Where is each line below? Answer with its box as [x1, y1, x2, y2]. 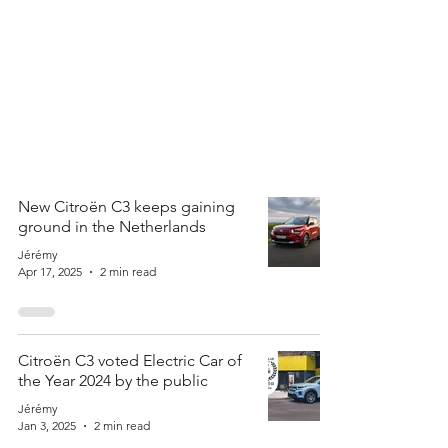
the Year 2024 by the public [18, 371, 208, 390]
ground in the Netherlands [18, 217, 206, 236]
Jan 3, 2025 [18, 418, 76, 433]
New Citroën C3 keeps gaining [18, 197, 235, 216]
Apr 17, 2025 [18, 264, 82, 279]
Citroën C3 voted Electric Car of [18, 351, 242, 370]
